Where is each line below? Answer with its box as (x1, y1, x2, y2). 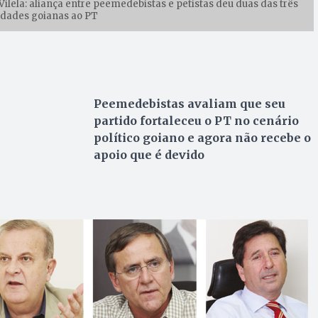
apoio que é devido (93, 148, 204, 163)
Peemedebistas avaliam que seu (93, 97, 285, 111)
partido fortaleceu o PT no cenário (93, 114, 299, 128)
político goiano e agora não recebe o (93, 131, 311, 146)
